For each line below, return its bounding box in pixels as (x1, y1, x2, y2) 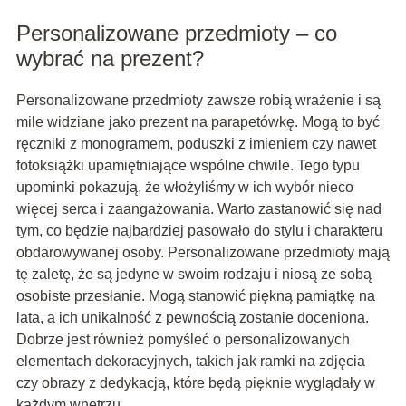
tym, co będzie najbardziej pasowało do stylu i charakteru (15, 223, 382, 239)
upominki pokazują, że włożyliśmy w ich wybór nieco (15, 179, 353, 196)
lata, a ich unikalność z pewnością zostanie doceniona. (15, 310, 369, 326)
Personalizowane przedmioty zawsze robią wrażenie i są (15, 92, 381, 109)
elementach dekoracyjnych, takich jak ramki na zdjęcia (15, 353, 365, 370)
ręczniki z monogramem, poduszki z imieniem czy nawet (15, 136, 376, 152)
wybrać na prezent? (15, 46, 204, 72)
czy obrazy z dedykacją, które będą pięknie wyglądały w (15, 375, 375, 391)
